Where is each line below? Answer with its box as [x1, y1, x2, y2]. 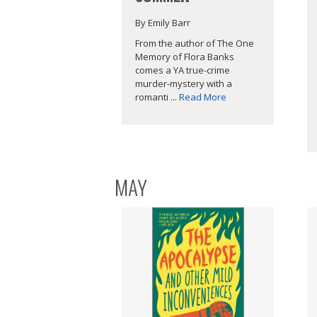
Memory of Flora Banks [135, 50, 234, 63]
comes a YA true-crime [135, 63, 230, 76]
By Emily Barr [135, 16, 190, 29]
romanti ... [135, 90, 179, 103]
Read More [179, 90, 226, 103]
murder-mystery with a [135, 76, 232, 90]
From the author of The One [135, 36, 254, 50]
